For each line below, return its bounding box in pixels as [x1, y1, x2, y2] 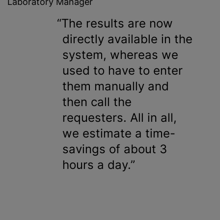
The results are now [61, 16, 173, 30]
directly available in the [62, 31, 192, 46]
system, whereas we [62, 47, 178, 62]
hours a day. [62, 157, 131, 172]
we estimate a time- [62, 126, 175, 140]
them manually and [62, 79, 169, 93]
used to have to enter [62, 63, 183, 78]
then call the [62, 94, 132, 109]
